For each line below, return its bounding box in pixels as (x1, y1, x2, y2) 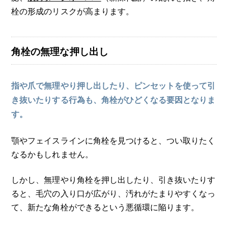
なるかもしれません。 (11, 148, 93, 159)
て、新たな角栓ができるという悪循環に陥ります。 (11, 201, 199, 212)
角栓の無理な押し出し (11, 44, 108, 59)
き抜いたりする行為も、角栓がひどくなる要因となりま (11, 94, 215, 106)
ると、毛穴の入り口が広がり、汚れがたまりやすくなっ (11, 187, 215, 198)
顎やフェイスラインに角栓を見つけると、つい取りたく (11, 134, 215, 146)
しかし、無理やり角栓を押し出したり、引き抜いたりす (11, 173, 215, 185)
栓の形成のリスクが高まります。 (11, 5, 134, 16)
